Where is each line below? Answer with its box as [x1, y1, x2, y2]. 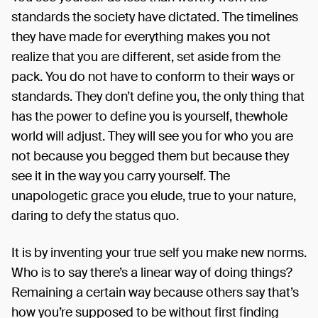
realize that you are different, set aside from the [11, 48, 280, 65]
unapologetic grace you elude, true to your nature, [11, 187, 296, 204]
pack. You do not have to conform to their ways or [11, 68, 295, 85]
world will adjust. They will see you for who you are [11, 128, 293, 145]
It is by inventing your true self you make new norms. [11, 244, 307, 261]
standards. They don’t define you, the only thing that [11, 88, 305, 105]
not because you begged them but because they [11, 148, 289, 165]
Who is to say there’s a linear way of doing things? [11, 264, 292, 281]
